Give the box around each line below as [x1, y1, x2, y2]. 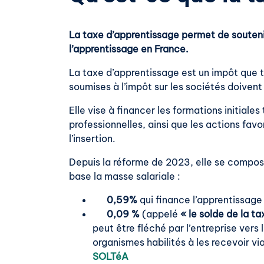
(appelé [140, 208, 180, 220]
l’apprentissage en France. [69, 43, 189, 55]
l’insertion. [69, 133, 115, 144]
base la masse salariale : [69, 170, 180, 182]
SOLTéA [93, 250, 128, 262]
